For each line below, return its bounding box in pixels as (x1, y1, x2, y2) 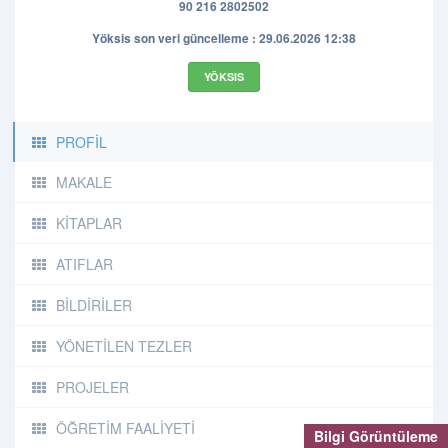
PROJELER (56, 377, 129, 397)
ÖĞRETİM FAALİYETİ (56, 418, 195, 438)
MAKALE (56, 172, 112, 192)
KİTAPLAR (56, 213, 122, 233)
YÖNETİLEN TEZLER (56, 336, 192, 356)
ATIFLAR (56, 254, 113, 274)
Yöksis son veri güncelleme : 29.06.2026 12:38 (92, 29, 356, 47)
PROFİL (56, 132, 107, 152)
